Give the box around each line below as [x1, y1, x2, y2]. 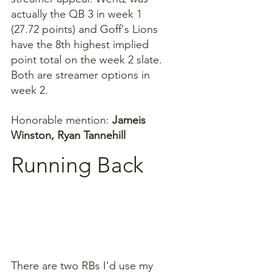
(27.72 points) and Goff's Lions [11, 22, 161, 36]
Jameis [112, 113, 149, 127]
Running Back [11, 151, 143, 178]
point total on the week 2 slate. [11, 52, 165, 66]
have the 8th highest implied [11, 37, 152, 51]
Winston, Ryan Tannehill [11, 128, 126, 142]
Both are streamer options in [11, 68, 153, 82]
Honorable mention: [11, 113, 112, 127]
